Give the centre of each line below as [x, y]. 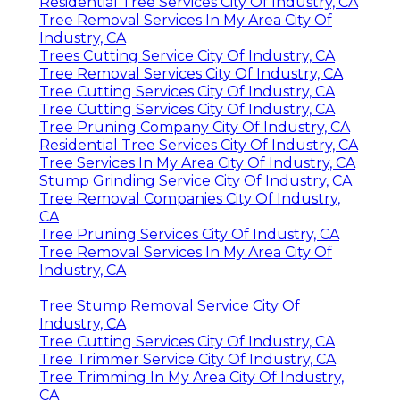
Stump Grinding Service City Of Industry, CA [196, 181]
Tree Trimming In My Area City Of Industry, [192, 378]
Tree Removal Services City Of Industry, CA [191, 74]
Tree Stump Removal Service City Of [170, 306]
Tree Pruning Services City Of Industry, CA [189, 235]
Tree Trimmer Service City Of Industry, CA [187, 360]
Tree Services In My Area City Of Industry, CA [197, 163]
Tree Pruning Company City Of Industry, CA [195, 128]
